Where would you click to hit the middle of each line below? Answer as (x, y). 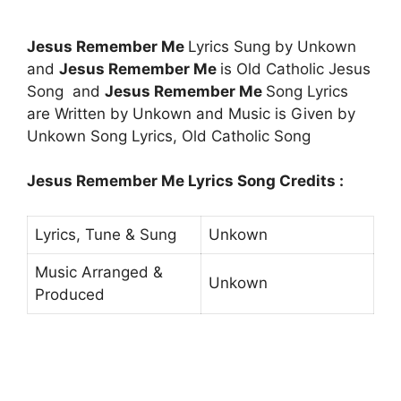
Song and (66, 91)
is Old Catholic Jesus (295, 68)
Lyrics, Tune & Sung (106, 234)
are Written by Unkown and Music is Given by (191, 113)
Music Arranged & (99, 272)
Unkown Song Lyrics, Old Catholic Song (169, 136)
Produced (70, 294)
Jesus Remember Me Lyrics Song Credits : (185, 181)
